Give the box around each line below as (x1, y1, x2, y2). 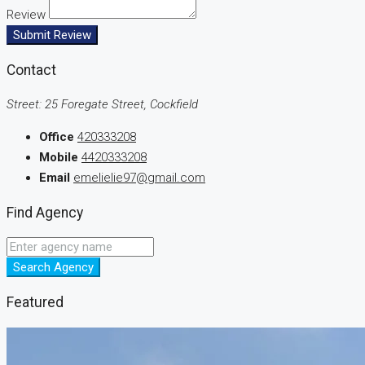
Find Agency (7, 204, 83, 221)
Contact (7, 61, 56, 78)
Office (39, 130, 74, 145)
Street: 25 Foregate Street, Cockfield (7, 97, 198, 112)
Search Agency (13, 260, 94, 275)
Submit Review (13, 28, 91, 43)
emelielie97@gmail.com (73, 170, 205, 186)
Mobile (39, 150, 78, 165)
